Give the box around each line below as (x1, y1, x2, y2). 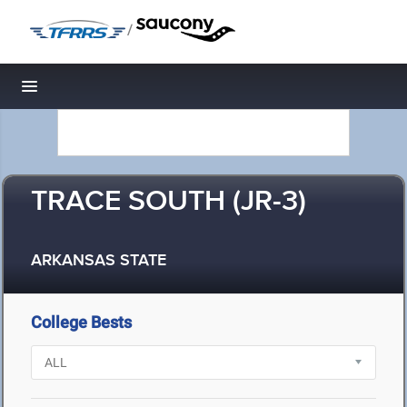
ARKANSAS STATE (31, 251, 166, 272)
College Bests (31, 313, 132, 332)
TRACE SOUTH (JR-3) (31, 184, 306, 221)
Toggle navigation (30, 82, 153, 101)
